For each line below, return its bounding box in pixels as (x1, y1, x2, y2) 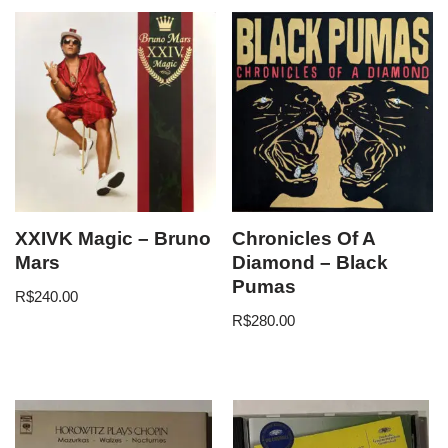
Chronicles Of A (232, 228, 376, 250)
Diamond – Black (232, 252, 389, 274)
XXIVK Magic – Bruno (15, 228, 211, 250)
